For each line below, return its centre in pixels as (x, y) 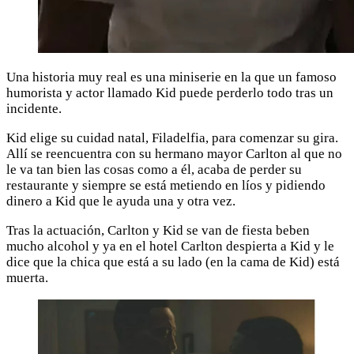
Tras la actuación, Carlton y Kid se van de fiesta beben (158, 230)
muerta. (27, 277)
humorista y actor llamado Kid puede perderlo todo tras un (170, 92)
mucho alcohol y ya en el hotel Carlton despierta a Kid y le (170, 246)
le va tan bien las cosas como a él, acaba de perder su (154, 169)
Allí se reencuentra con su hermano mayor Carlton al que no (174, 153)
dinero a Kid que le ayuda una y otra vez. (121, 201)
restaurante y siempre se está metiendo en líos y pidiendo (166, 185)
